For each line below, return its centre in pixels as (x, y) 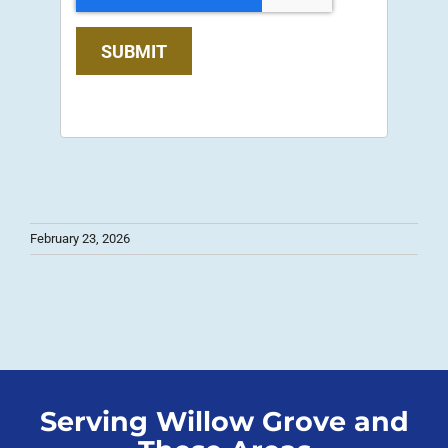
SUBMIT (134, 51)
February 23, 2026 (80, 239)
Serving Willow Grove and (224, 421)
